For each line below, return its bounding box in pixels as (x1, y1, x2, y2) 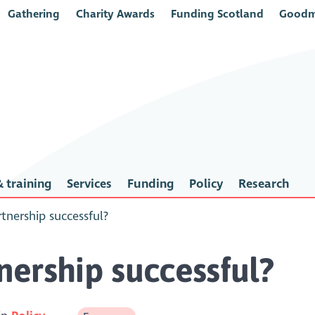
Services (66, 176, 112, 192)
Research (238, 176, 289, 192)
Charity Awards (75, 7, 155, 20)
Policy (188, 176, 223, 192)
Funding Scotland (170, 7, 264, 20)
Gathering (8, 7, 60, 20)
